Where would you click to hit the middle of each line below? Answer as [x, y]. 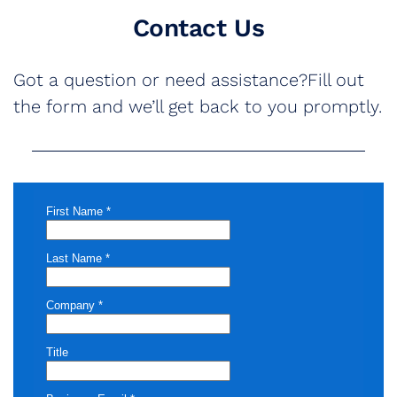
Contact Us [198, 27]
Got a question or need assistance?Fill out [189, 80]
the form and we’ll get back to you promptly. [198, 107]
